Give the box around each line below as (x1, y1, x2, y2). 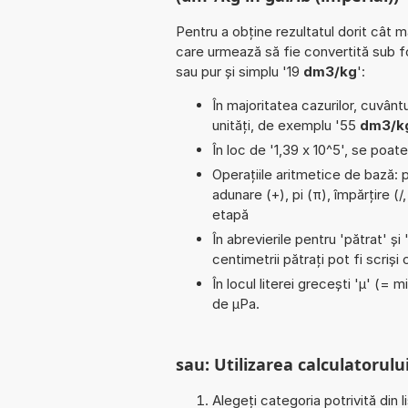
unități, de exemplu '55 (212, 116, 360, 134)
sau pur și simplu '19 (176, 62, 303, 80)
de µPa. (212, 294, 260, 312)
